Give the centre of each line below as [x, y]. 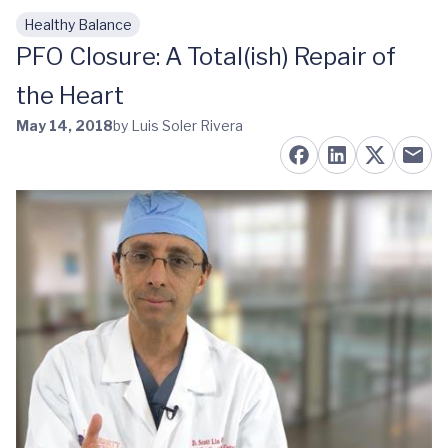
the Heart [70, 95]
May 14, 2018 [64, 125]
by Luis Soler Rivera [178, 125]
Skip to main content [111, 34]
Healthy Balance [78, 24]
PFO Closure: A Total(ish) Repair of [206, 56]
